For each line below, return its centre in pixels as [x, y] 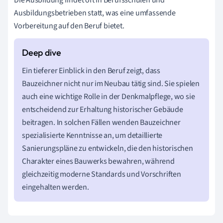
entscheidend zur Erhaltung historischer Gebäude [103, 110]
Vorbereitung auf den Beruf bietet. [69, 26]
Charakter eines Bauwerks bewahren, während [98, 161]
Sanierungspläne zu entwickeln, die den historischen [108, 148]
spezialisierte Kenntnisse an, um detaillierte [92, 135]
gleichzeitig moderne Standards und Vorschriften [102, 174]
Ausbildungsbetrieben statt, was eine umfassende [95, 13]
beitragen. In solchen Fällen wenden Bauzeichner [101, 122]
